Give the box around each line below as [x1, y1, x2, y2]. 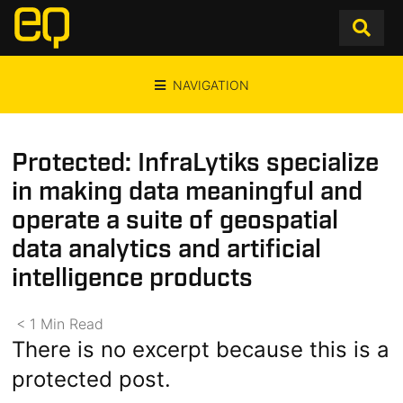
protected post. [12, 366, 172, 392]
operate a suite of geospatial [12, 204, 339, 237]
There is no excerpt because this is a [12, 336, 390, 363]
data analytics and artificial [12, 233, 322, 266]
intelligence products [12, 262, 254, 295]
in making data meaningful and [12, 175, 363, 209]
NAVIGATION [172, 77, 249, 93]
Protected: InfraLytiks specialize [12, 147, 380, 180]
